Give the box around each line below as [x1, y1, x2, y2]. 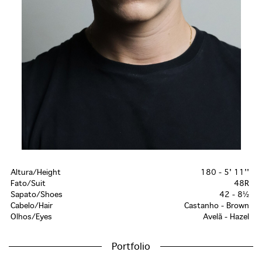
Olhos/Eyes [11, 213, 52, 221]
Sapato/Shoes [11, 191, 63, 199]
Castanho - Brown [184, 202, 249, 210]
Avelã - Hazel [203, 213, 249, 221]
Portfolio [112, 242, 150, 252]
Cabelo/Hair [11, 202, 53, 210]
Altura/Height [11, 169, 61, 177]
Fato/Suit [11, 180, 46, 188]
